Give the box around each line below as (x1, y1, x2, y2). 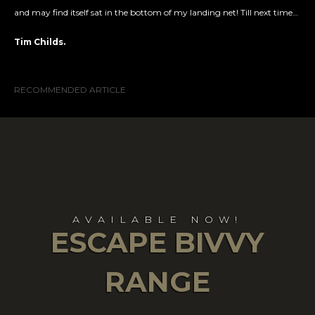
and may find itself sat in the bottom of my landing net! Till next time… (14, 6, 298, 18)
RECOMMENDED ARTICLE (14, 84, 126, 95)
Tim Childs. (14, 36, 65, 47)
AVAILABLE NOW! (72, 212, 243, 226)
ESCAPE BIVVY (51, 224, 264, 259)
